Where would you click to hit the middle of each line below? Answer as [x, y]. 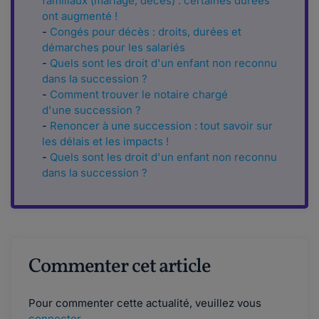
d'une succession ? [91, 110]
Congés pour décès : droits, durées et [146, 32]
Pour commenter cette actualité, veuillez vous [145, 303]
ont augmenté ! [80, 16]
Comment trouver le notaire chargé [139, 95]
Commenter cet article [120, 267]
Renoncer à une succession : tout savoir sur [161, 126]
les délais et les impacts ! [105, 142]
